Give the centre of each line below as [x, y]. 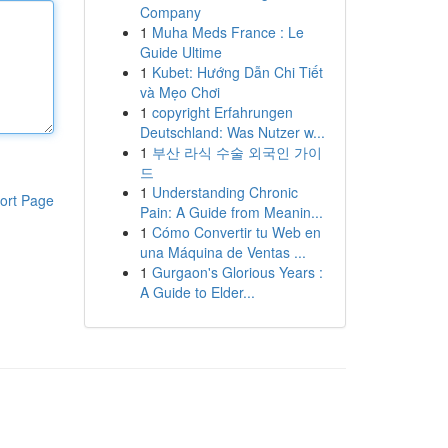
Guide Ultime [180, 52]
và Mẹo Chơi [179, 92]
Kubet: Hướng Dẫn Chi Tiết [237, 72]
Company [170, 12]
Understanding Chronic [224, 192]
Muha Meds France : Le [227, 32]
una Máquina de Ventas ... [222, 252]
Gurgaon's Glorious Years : [237, 272]
